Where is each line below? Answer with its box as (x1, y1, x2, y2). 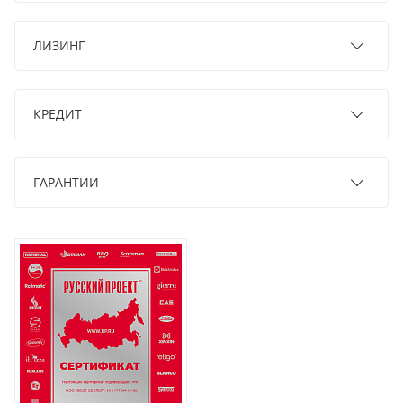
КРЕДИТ (33, 104, 82, 122)
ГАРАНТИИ (33, 173, 99, 191)
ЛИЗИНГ (33, 36, 85, 54)
